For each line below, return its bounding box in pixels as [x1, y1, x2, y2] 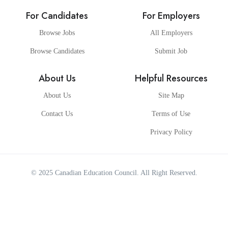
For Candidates [26, 9, 88, 22]
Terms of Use [152, 110, 190, 118]
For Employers [142, 9, 200, 22]
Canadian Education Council [54, 169, 137, 177]
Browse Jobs [39, 29, 75, 37]
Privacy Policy [150, 128, 192, 136]
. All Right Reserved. [136, 169, 197, 177]
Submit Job [155, 47, 187, 55]
